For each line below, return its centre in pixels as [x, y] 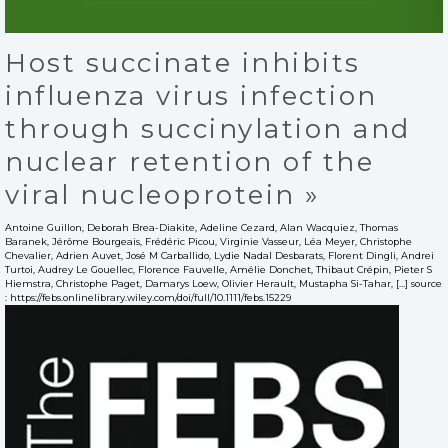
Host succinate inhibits [183, 62]
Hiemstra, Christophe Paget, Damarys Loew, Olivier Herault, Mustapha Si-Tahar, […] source [224, 284]
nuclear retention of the [190, 161]
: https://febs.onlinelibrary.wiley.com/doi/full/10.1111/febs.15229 [148, 298]
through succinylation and [208, 128]
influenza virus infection [191, 95]
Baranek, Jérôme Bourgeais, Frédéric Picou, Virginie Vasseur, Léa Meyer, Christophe [209, 242]
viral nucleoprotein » [162, 194]
